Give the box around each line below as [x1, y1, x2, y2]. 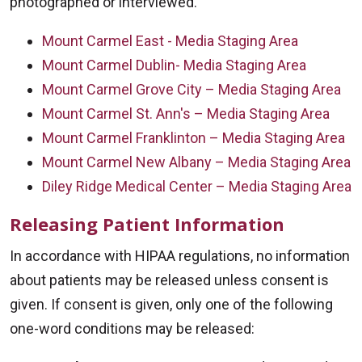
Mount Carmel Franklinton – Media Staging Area [42, 129, 345, 146]
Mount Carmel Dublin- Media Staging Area [42, 57, 306, 74]
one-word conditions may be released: [10, 320, 255, 337]
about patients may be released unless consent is [10, 271, 329, 288]
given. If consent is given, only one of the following [10, 296, 333, 313]
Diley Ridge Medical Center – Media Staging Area [42, 178, 351, 195]
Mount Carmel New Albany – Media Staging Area [42, 154, 351, 170]
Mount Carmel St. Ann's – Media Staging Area [42, 105, 330, 122]
